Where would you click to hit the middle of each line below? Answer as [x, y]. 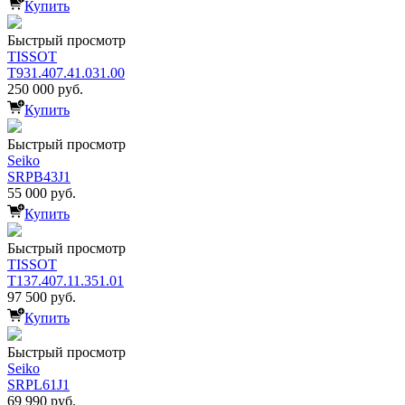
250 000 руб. [45, 89]
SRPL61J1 [38, 384]
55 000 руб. [42, 193]
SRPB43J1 [39, 176]
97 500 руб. [42, 297]
